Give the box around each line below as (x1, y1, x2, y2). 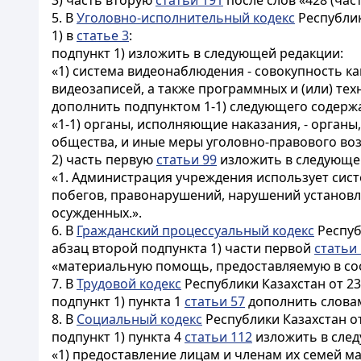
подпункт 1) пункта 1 (52, 293, 185, 310)
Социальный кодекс (77, 310, 202, 328)
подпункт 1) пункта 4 (52, 328, 185, 346)
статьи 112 (185, 328, 252, 346)
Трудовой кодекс (77, 275, 181, 293)
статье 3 (77, 27, 129, 44)
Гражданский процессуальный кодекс (77, 222, 314, 239)
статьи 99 (156, 151, 217, 168)
